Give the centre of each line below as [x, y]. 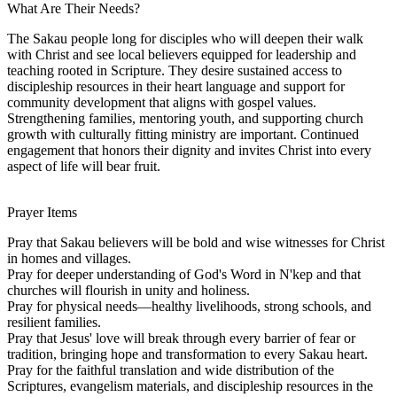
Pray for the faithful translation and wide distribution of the [171, 370]
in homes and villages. [69, 258]
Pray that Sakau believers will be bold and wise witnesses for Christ [196, 242]
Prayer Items [42, 212]
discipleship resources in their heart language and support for [176, 86]
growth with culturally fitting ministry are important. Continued [183, 134]
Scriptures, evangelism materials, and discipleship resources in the [190, 385]
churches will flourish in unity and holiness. [128, 290]
